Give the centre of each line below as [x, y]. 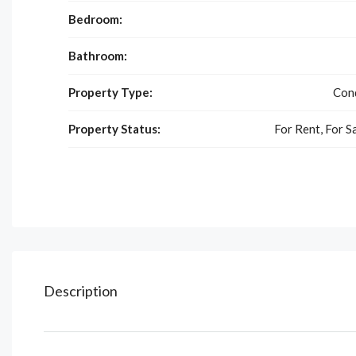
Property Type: [110, 92]
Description [81, 290]
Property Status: [114, 128]
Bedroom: [95, 19]
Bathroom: [98, 55]
